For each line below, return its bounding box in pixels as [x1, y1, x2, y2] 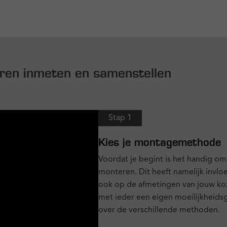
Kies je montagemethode [98, 135, 221, 148]
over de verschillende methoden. [98, 206, 220, 214]
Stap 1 [108, 113, 132, 122]
